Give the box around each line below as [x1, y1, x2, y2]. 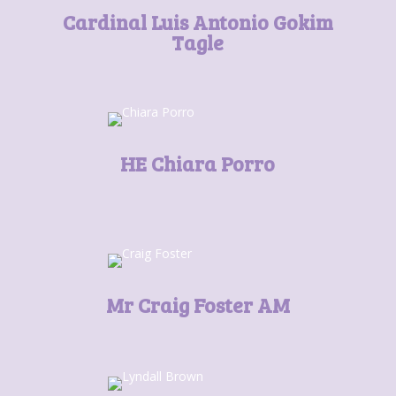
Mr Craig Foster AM [105, 291, 290, 318]
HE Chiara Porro [120, 149, 276, 177]
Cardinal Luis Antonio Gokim [62, 8, 333, 35]
